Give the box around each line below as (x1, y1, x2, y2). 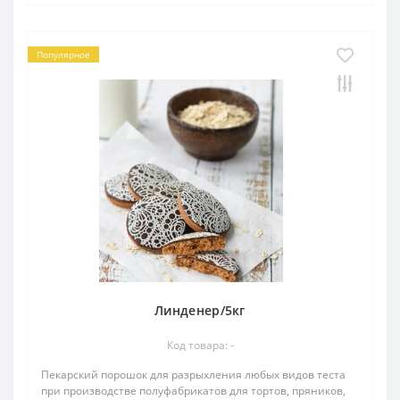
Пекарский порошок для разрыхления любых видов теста (41, 367, 346, 382)
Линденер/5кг (154, 302, 246, 319)
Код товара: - (166, 337, 234, 353)
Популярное (37, 48, 90, 61)
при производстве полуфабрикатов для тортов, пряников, (41, 383, 346, 398)
